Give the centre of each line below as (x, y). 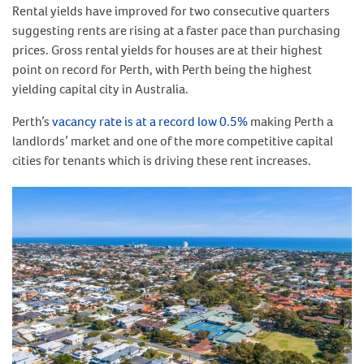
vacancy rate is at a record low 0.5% (150, 121)
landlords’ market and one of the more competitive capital (173, 141)
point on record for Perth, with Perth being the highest (162, 69)
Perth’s (32, 121)
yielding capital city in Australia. (100, 89)
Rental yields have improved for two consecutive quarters (171, 11)
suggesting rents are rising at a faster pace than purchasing (176, 30)
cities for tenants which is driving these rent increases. (162, 160)
